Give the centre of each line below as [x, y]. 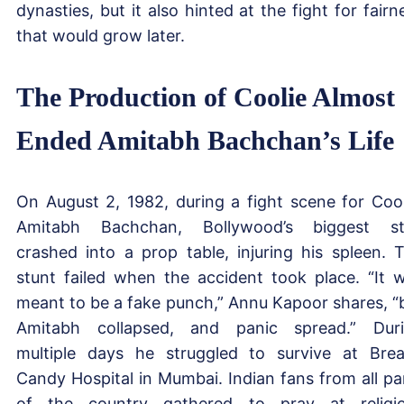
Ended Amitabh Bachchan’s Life [205, 140]
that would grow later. [101, 35]
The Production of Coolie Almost [206, 96]
